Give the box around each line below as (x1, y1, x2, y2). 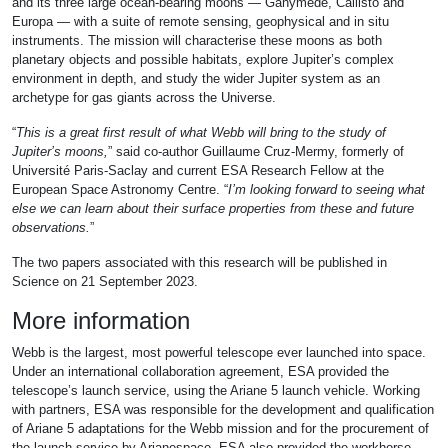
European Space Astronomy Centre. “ (12, 182, 228, 198)
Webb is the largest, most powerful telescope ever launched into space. (12, 345, 426, 361)
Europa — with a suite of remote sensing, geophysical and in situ (12, 14, 389, 30)
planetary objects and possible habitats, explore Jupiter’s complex (12, 52, 394, 68)
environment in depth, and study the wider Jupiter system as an (12, 71, 380, 87)
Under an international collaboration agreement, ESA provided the (12, 364, 389, 380)
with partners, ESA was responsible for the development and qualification (12, 402, 434, 418)
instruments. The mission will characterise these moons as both (12, 33, 382, 49)
